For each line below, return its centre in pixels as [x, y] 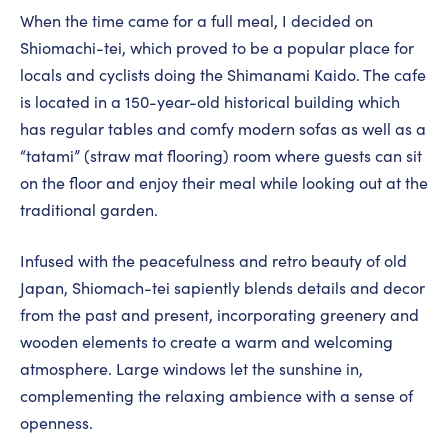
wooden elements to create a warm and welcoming [206, 342]
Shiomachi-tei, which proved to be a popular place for [217, 48]
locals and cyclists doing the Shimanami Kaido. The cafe [223, 75]
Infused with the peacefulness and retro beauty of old [213, 261]
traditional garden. [89, 210]
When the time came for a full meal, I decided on [196, 21]
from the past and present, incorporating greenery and [219, 315]
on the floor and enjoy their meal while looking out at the [224, 183]
